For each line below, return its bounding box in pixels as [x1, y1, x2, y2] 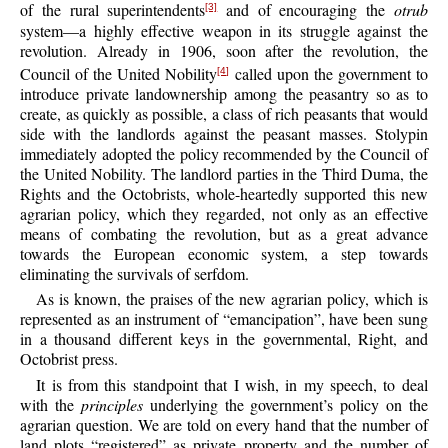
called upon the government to [229, 62, 428, 84]
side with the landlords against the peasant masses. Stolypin [20, 122, 428, 144]
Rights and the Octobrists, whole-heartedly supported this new [20, 182, 428, 204]
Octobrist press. [20, 348, 119, 370]
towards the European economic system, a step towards [20, 242, 428, 264]
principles [80, 393, 143, 415]
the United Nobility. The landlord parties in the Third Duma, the [20, 162, 428, 184]
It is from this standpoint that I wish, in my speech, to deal [36, 373, 428, 395]
